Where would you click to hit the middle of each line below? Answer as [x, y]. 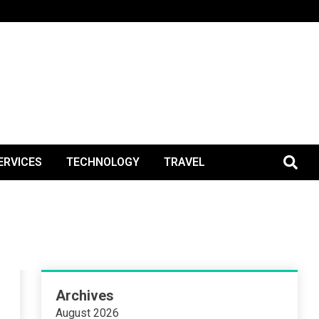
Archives [85, 296]
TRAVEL [184, 162]
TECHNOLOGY [103, 162]
